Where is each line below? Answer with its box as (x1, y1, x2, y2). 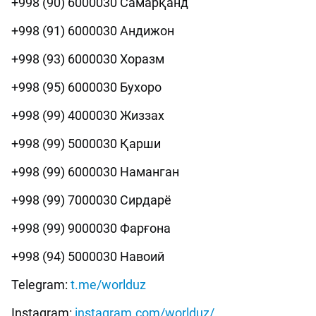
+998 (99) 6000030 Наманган (11, 164, 179, 180)
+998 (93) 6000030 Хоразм (11, 51, 164, 67)
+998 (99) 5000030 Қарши (11, 136, 161, 152)
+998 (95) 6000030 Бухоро (11, 80, 162, 95)
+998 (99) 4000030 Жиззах (11, 108, 164, 123)
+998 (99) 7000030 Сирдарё (11, 193, 171, 208)
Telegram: (11, 277, 71, 293)
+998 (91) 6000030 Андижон (11, 23, 174, 39)
